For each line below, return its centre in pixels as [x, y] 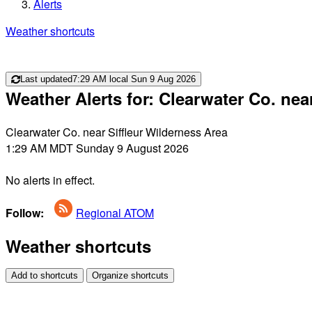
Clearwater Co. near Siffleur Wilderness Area [117, 132]
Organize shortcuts [130, 276]
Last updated [46, 79]
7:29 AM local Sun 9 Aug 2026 [134, 79]
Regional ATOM [115, 212]
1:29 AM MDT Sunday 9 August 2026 [97, 148]
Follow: [25, 212]
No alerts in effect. [50, 180]
